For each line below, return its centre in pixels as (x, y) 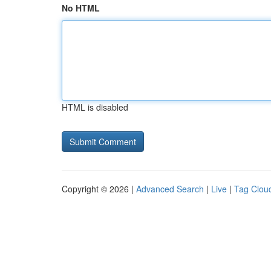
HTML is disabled (95, 107)
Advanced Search (170, 189)
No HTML (81, 8)
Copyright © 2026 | (99, 189)
